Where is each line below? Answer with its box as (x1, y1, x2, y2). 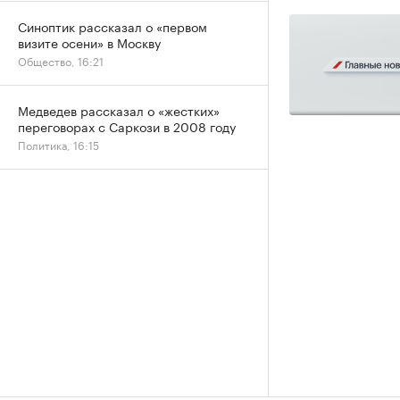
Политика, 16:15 (18, 136, 99, 153)
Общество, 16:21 (18, 52, 104, 69)
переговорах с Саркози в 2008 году (18, 116, 236, 136)
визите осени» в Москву (18, 32, 161, 52)
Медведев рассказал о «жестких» (18, 100, 220, 120)
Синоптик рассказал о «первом (18, 16, 207, 36)
